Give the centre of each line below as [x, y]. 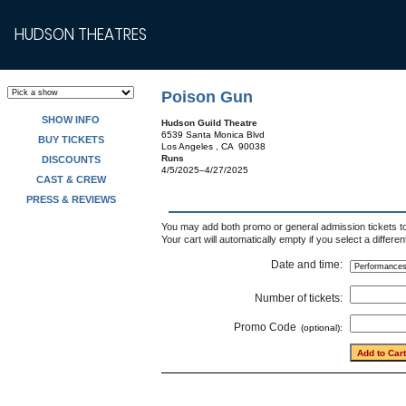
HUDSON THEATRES [81, 34]
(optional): [322, 328]
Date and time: [307, 265]
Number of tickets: [299, 298]
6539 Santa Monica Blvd [213, 135]
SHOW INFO [71, 120]
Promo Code [265, 327]
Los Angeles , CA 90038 [213, 146]
